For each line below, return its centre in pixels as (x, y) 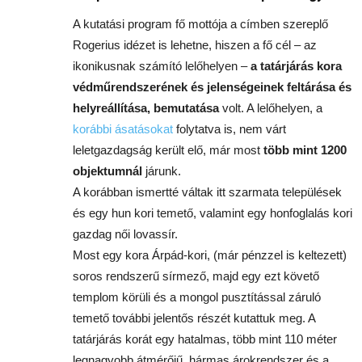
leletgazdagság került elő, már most (168, 149)
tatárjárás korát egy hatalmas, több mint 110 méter (205, 339)
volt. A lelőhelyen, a (271, 107)
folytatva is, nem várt (229, 128)
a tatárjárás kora (296, 65)
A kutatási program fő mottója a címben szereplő (200, 23)
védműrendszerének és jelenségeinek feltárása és (212, 86)
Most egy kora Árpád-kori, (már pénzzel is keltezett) (210, 255)
